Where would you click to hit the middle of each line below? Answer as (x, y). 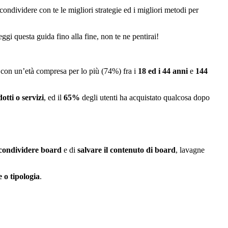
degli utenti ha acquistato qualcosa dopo (145, 97)
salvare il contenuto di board (126, 150)
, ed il (54, 97)
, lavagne (190, 150)
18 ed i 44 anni (163, 71)
